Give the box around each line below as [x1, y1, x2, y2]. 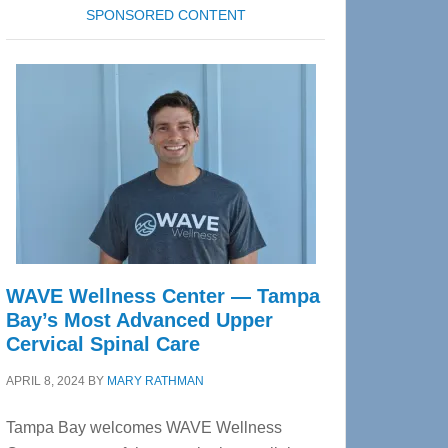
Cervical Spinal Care [6, 333, 200, 355]
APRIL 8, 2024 [6, 374, 85, 388]
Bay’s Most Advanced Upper [6, 309, 273, 331]
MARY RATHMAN [107, 374, 204, 388]
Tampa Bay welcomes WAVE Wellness [6, 419, 282, 436]
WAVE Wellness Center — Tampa [6, 285, 320, 307]
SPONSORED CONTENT [85, 7, 246, 23]
